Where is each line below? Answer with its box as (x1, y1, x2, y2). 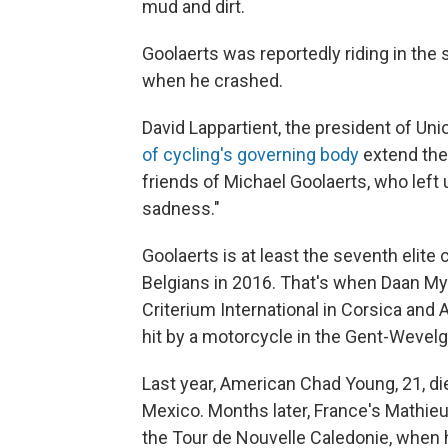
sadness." (142, 198, 220, 219)
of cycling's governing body (142, 144, 359, 165)
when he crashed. (142, 70, 283, 91)
